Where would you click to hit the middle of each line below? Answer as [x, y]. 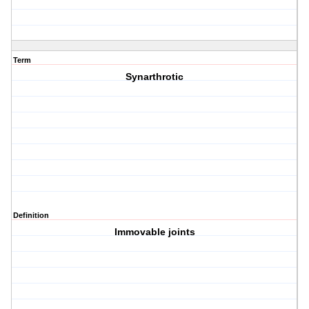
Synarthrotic [155, 77]
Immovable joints [154, 232]
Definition [31, 216]
